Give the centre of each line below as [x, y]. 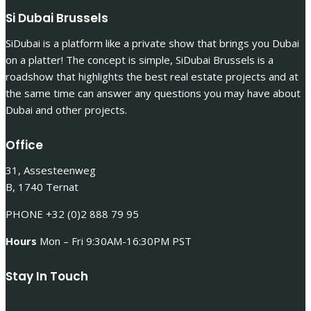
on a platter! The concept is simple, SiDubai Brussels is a [140, 59]
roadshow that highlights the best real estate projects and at [152, 76]
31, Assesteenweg [51, 170]
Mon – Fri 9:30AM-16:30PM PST [114, 241]
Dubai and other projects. [66, 109]
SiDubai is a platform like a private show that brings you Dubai [152, 43]
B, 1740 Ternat [42, 186]
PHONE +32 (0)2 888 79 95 [72, 213]
